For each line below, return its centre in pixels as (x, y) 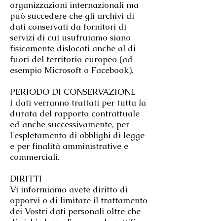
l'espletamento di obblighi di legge (77, 135)
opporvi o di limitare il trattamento (79, 201)
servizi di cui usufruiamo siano (70, 38)
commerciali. (35, 157)
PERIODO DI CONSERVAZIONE (73, 92)
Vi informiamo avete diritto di (69, 190)
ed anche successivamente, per (70, 125)
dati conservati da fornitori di (68, 27)
